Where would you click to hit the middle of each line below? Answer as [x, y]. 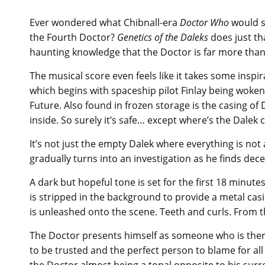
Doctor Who [204, 23]
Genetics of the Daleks [163, 38]
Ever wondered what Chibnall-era [105, 23]
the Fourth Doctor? [73, 38]
